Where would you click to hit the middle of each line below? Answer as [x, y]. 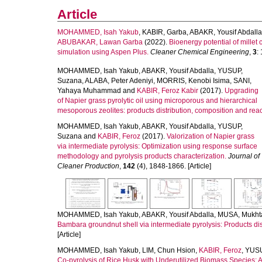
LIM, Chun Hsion [169, 250]
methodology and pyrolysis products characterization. [142, 156]
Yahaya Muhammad [89, 91]
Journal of [244, 156]
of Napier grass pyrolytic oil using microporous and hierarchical [157, 101]
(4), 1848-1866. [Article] [173, 166]
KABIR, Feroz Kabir [168, 91]
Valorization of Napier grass [211, 136]
